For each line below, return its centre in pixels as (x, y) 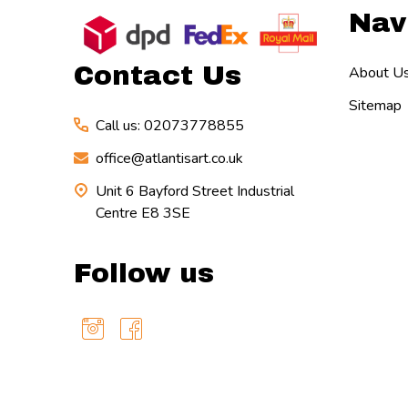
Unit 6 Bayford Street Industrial (195, 191)
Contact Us (158, 75)
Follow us (144, 273)
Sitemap (375, 105)
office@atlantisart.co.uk (169, 158)
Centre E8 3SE (143, 213)
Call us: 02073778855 (170, 125)
